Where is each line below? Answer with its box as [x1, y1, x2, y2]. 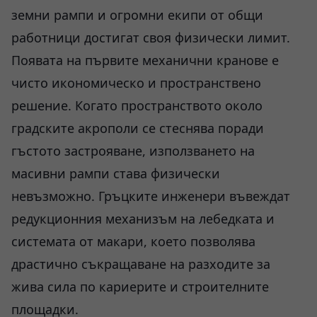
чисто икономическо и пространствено [11, 74, 261, 91]
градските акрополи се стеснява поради [11, 120, 264, 137]
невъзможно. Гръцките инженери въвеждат [11, 188, 290, 204]
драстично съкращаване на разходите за [11, 255, 270, 272]
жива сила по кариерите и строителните [11, 278, 269, 295]
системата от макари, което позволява [11, 233, 255, 250]
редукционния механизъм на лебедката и [11, 210, 275, 227]
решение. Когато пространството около [11, 97, 263, 114]
